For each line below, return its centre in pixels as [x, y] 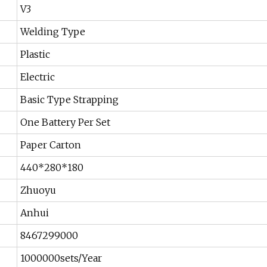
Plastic [35, 55]
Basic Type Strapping [69, 100]
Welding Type [53, 32]
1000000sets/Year [61, 258]
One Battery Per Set [65, 122]
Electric [38, 77]
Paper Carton [51, 145]
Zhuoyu [38, 190]
